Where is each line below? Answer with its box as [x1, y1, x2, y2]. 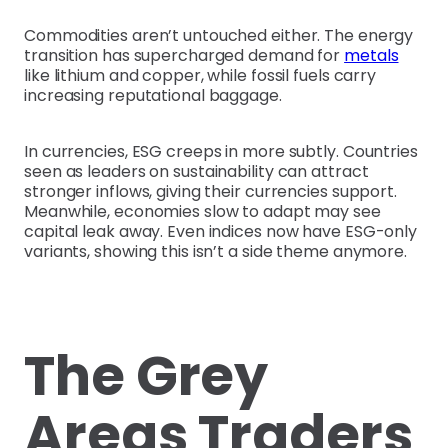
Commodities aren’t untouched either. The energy [24, 24, 414, 48]
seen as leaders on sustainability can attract [24, 160, 369, 184]
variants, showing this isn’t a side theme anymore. [24, 240, 407, 264]
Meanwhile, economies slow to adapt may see [24, 200, 381, 224]
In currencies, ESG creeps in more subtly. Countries [24, 140, 418, 164]
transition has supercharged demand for [24, 44, 345, 68]
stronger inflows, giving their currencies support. [24, 180, 397, 204]
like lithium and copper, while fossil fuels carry [24, 64, 377, 88]
